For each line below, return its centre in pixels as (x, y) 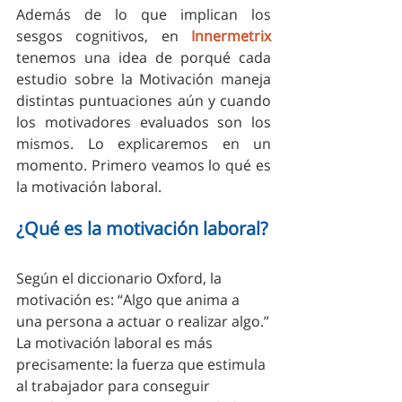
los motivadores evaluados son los (144, 122)
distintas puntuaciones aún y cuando (144, 100)
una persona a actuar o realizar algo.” (143, 321)
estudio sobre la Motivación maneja (144, 79)
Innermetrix (231, 35)
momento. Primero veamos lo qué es (144, 165)
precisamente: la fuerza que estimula (143, 364)
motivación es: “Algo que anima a (130, 299)
